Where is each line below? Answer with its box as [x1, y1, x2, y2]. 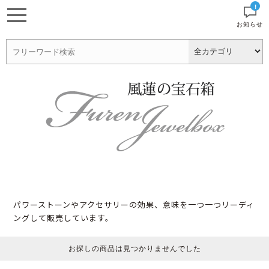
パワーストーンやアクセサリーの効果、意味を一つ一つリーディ [13, 199, 255, 210]
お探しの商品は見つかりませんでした [68, 244, 201, 253]
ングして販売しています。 [13, 212, 114, 223]
